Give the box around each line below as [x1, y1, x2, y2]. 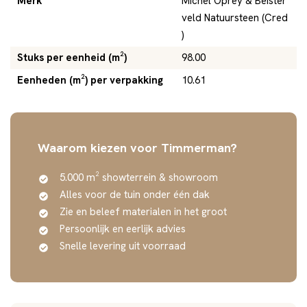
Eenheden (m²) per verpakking [17, 73, 163, 87]
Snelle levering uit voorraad [60, 238, 186, 253]
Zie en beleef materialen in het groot [60, 204, 227, 219]
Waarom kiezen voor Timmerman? [38, 139, 237, 156]
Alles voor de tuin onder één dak [60, 187, 210, 201]
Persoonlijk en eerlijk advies [60, 221, 186, 236]
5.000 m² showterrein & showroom [60, 170, 218, 184]
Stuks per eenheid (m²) [17, 50, 127, 64]
